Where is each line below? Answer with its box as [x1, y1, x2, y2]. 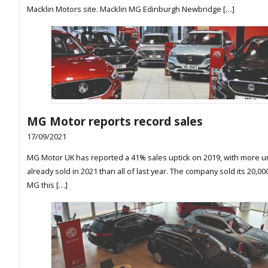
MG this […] [27, 179, 68, 191]
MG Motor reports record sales [27, 112, 203, 129]
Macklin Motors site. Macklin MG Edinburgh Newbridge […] [27, 3, 234, 14]
